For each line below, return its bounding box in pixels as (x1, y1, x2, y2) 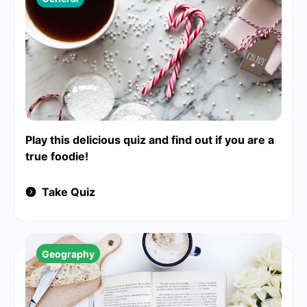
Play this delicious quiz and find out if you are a (25, 133, 274, 147)
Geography (42, 247, 95, 260)
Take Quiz (42, 185, 95, 199)
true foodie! (25, 149, 88, 164)
